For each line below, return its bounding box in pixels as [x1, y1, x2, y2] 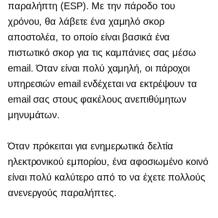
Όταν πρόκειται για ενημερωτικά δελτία [8, 140, 174, 151]
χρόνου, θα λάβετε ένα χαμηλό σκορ [8, 16, 164, 27]
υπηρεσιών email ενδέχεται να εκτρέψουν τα [8, 78, 197, 89]
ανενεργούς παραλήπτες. [8, 187, 117, 198]
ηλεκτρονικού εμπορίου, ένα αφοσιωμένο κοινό [8, 156, 208, 167]
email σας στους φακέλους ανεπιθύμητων [8, 93, 187, 105]
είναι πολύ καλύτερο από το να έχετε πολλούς [8, 171, 205, 182]
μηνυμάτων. [8, 109, 60, 120]
